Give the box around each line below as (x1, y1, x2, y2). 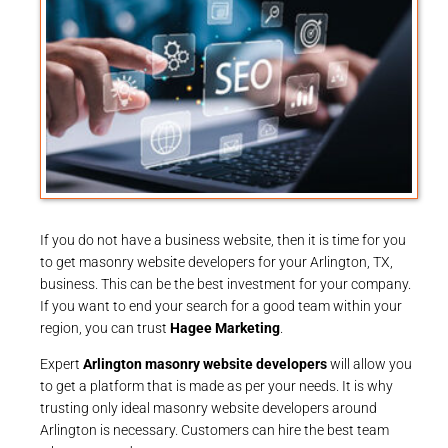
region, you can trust (40, 319, 170, 336)
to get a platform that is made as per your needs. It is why (40, 377, 393, 394)
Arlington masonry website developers (83, 355, 327, 372)
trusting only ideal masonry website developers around (40, 399, 377, 416)
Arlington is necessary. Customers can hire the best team (40, 421, 389, 438)
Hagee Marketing (170, 319, 280, 336)
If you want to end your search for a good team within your (40, 297, 402, 314)
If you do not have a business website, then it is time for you (40, 231, 406, 248)
